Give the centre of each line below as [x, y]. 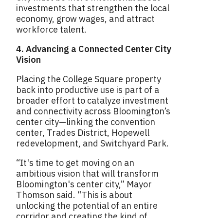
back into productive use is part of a [88, 90]
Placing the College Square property [89, 79]
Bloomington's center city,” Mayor [84, 184]
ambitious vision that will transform [87, 174]
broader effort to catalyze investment [92, 101]
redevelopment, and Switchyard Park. [92, 144]
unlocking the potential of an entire [87, 206]
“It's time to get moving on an [75, 163]
